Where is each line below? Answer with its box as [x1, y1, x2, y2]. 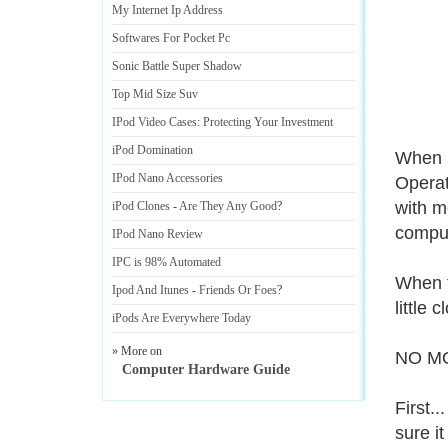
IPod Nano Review [112, 227, 203, 241]
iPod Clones [112, 199, 170, 213]
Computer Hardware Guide [122, 362, 290, 377]
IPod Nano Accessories [112, 171, 223, 185]
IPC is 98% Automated [112, 255, 221, 269]
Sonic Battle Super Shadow [112, 59, 242, 73]
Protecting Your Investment [203, 115, 333, 129]
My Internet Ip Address [112, 3, 223, 17]
